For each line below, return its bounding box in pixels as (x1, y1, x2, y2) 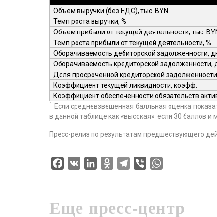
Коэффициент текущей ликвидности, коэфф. (53, 81, 198, 89)
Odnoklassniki (113, 158, 161, 168)
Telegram (130, 158, 161, 168)
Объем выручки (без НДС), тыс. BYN (53, 6, 169, 15)
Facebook (64, 158, 97, 168)
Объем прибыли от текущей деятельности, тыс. (53, 28, 207, 36)
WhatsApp (163, 158, 198, 168)
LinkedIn (97, 158, 126, 168)
